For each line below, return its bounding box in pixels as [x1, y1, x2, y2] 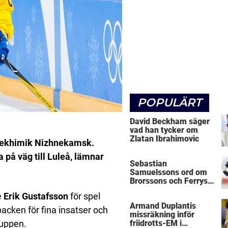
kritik [130, 185, 149, 195]
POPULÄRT [137, 95, 202, 109]
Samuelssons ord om [130, 167, 207, 178]
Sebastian [130, 159, 167, 169]
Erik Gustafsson [4, 190, 68, 202]
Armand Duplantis [130, 201, 196, 211]
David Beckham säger [130, 116, 210, 126]
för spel [68, 190, 100, 202]
